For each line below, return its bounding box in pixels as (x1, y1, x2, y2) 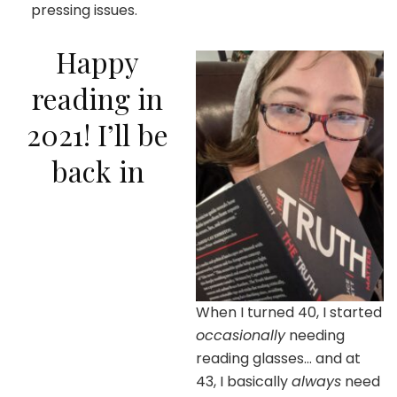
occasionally (196, 324, 285, 346)
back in (51, 151, 144, 190)
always (292, 370, 341, 392)
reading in (32, 78, 163, 117)
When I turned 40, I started (196, 301, 382, 323)
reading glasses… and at (196, 347, 361, 369)
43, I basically (196, 370, 292, 392)
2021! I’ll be (27, 114, 168, 153)
